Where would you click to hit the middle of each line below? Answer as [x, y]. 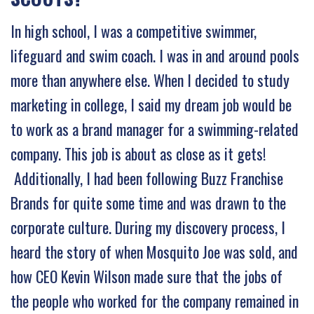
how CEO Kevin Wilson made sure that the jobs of [146, 276]
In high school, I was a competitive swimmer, [134, 30]
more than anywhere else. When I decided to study [150, 80]
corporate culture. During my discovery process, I [148, 227]
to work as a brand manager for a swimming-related [155, 129]
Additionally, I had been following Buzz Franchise [147, 178]
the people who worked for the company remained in [155, 300]
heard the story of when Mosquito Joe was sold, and [154, 251]
